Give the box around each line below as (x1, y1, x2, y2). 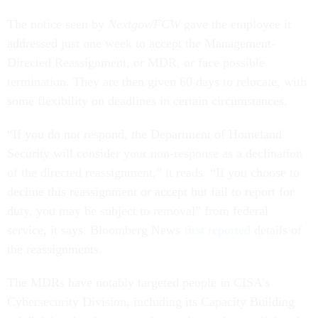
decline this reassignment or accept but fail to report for (7, 185, 294, 199)
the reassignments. (7, 242, 102, 257)
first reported (184, 223, 251, 238)
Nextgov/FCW (108, 17, 180, 32)
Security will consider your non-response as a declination (7, 146, 302, 161)
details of (251, 223, 302, 238)
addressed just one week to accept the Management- (7, 36, 275, 51)
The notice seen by (7, 17, 108, 32)
